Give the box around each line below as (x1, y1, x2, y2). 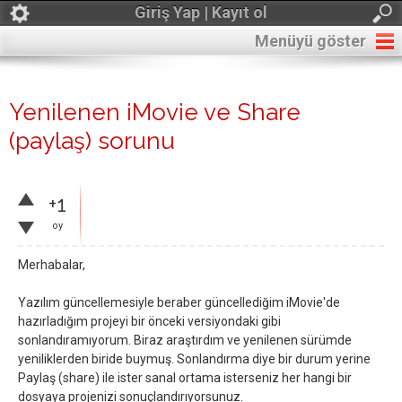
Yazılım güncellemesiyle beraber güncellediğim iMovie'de (18, 295, 340, 310)
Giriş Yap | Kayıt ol (135, 3, 267, 22)
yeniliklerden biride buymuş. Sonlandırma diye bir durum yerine (18, 352, 371, 366)
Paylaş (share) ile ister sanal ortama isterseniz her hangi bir (18, 371, 352, 385)
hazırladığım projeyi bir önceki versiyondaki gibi (18, 314, 281, 328)
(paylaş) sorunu (9, 127, 175, 154)
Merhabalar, (18, 258, 85, 272)
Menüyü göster (255, 31, 366, 50)
